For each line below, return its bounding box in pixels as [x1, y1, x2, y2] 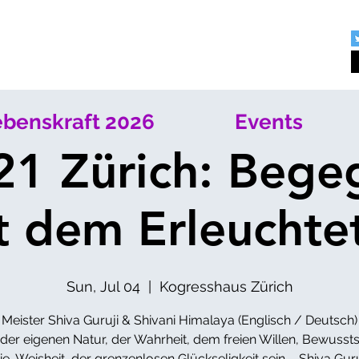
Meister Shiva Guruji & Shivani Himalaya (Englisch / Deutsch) [2, 313, 357, 328]
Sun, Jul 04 [66, 278, 140, 295]
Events [235, 110, 303, 134]
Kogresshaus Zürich [159, 278, 293, 295]
